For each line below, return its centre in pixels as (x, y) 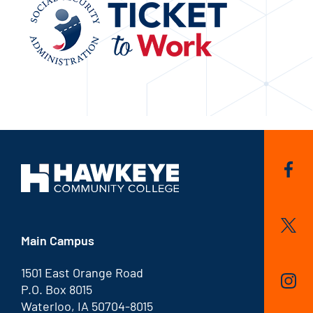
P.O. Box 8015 (57, 290)
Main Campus (58, 241)
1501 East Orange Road (82, 273)
